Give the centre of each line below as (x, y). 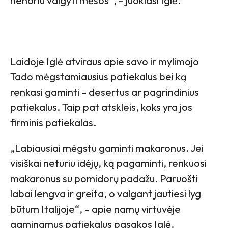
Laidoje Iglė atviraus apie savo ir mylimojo (105, 62)
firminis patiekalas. (53, 123)
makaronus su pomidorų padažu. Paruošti (104, 179)
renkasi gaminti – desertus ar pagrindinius (105, 92)
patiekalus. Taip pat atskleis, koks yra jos (101, 107)
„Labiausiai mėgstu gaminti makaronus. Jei (107, 148)
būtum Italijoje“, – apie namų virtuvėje (95, 209)
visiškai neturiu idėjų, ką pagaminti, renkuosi (108, 163)
